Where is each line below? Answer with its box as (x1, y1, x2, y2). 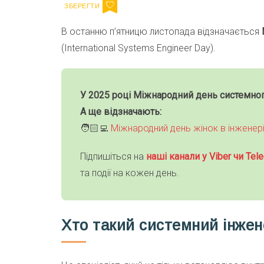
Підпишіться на (80, 151, 146, 163)
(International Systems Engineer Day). (61, 42, 216, 54)
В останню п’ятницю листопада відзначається (61, 26, 262, 38)
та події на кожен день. (80, 167, 179, 179)
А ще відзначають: (80, 106, 161, 118)
